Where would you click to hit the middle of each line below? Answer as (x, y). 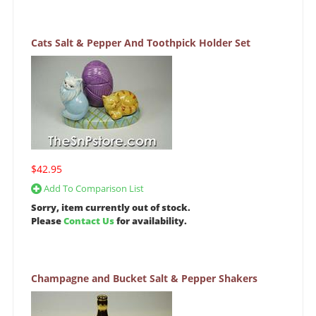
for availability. (151, 221)
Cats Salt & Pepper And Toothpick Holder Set (141, 43)
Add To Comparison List (93, 189)
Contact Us (89, 221)
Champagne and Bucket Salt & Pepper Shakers (144, 279)
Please (47, 221)
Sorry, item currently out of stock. (111, 208)
